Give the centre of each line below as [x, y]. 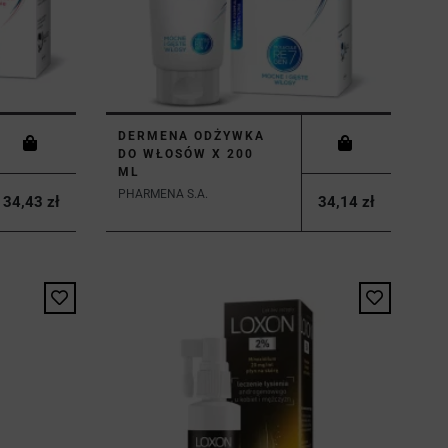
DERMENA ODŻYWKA [191, 135]
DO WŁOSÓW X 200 [185, 153]
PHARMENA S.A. [162, 193]
